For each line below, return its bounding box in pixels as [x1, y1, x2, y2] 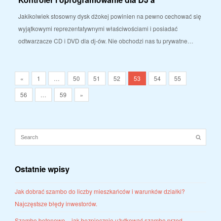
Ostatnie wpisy [15, 163, 70, 175]
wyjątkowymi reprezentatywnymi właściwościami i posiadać [18, 24, 178, 33]
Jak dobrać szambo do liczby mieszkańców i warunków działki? [15, 187, 185, 196]
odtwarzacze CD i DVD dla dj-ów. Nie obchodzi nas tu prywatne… [18, 37, 193, 45]
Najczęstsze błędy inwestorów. [15, 199, 97, 208]
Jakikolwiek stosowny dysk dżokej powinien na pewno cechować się [18, 12, 201, 21]
